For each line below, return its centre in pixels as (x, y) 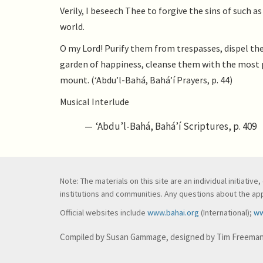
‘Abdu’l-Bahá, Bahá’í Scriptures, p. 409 (176, 126)
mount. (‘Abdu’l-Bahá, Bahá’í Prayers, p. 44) (146, 80)
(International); (226, 213)
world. (72, 26)
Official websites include (104, 213)
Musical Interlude (95, 102)
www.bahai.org (173, 213)
